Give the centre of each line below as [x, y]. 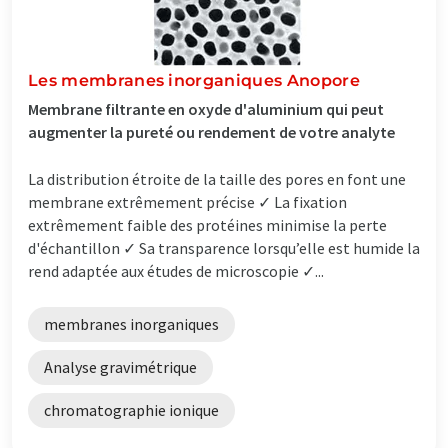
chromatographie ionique [131, 409]
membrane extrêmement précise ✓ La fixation [187, 201]
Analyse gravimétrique [120, 366]
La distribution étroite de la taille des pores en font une [217, 178]
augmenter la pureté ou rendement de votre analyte [211, 131]
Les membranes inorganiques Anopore [194, 80]
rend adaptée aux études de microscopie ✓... [176, 270]
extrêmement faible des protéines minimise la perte [207, 224]
